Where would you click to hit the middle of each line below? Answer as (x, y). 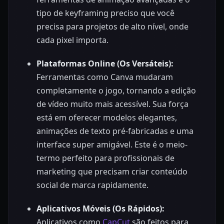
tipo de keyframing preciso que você (105, 13)
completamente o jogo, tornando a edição (116, 90)
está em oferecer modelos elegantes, (107, 117)
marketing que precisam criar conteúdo (112, 171)
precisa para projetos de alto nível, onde (112, 26)
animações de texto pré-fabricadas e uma (115, 131)
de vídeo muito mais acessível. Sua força (112, 104)
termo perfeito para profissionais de (105, 158)
